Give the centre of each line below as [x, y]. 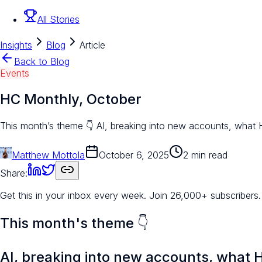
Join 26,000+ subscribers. [205, 195]
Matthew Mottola [48, 155]
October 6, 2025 [134, 155]
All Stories [58, 20]
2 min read [205, 155]
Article [92, 45]
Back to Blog [42, 62]
